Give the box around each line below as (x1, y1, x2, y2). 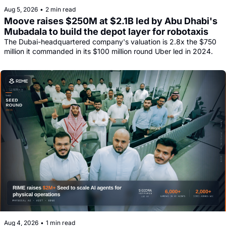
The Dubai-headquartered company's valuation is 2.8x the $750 (4, 37, 216, 46)
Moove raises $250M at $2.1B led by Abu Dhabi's (4, 15, 217, 26)
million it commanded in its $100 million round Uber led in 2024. (4, 46, 213, 55)
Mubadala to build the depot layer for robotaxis (4, 26, 208, 37)
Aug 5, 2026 (4, 5, 38, 13)
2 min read (45, 5, 76, 13)
